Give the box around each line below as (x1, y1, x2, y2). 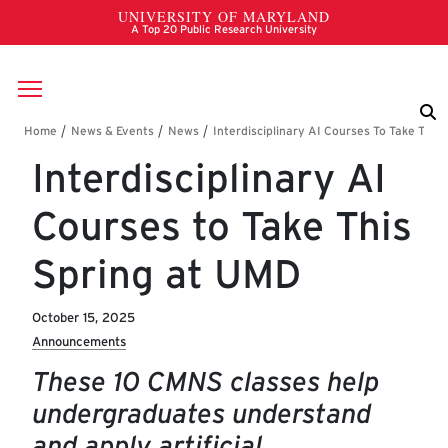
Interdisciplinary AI (32, 154, 386, 203)
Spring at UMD (32, 250, 301, 299)
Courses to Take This (32, 202, 412, 251)
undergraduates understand (32, 397, 371, 431)
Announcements (32, 334, 126, 350)
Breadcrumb (23, 123, 177, 157)
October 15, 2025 (32, 310, 135, 326)
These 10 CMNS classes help (32, 365, 379, 399)
